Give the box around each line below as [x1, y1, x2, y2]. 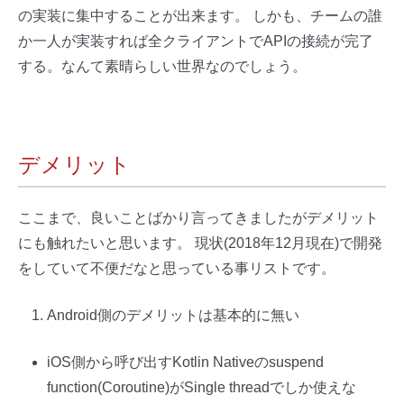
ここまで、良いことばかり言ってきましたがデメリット [18, 209, 379, 225]
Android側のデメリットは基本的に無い [47, 307, 299, 323]
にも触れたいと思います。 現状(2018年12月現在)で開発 [18, 234, 382, 251]
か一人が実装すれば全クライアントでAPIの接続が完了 [18, 32, 373, 49]
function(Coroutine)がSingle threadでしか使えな [47, 379, 356, 395]
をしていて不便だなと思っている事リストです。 [18, 260, 335, 276]
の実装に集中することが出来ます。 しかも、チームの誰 [18, 7, 382, 23]
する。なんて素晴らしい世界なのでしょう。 [18, 58, 307, 74]
